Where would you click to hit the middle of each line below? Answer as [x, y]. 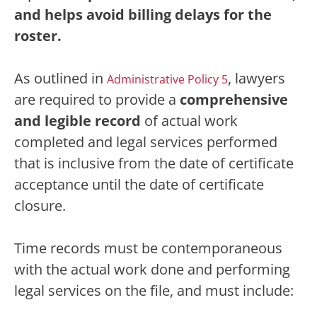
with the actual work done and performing [152, 269]
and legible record [77, 121]
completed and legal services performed [146, 142]
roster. [38, 36]
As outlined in [60, 78]
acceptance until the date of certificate [139, 184]
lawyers [260, 78]
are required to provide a [97, 99]
